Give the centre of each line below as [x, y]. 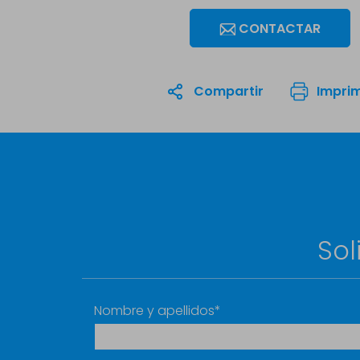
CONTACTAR [280, 29]
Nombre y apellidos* [157, 311]
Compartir [228, 91]
